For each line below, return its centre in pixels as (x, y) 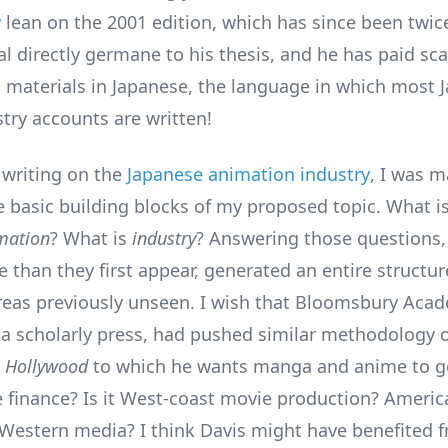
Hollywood (46, 365)
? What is (91, 237)
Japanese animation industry (248, 173)
